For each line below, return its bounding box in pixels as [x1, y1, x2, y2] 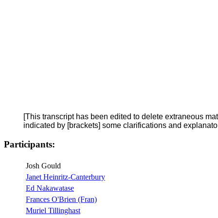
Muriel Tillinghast [26, 206, 80, 215]
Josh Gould [26, 161, 61, 170]
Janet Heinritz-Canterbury [26, 172, 105, 181]
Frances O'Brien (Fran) [26, 195, 97, 203]
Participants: [4, 139, 55, 149]
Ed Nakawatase [26, 183, 74, 192]
